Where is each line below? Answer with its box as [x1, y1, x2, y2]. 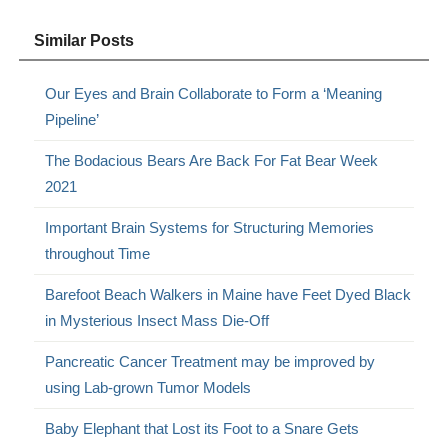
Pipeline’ [45, 111, 100, 129]
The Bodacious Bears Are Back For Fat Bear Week [45, 152, 379, 170]
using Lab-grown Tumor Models [45, 379, 252, 397]
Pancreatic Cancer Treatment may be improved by [45, 353, 376, 371]
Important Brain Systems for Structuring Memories [45, 219, 375, 237]
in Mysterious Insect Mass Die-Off [45, 312, 270, 330]
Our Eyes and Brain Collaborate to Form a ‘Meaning [45, 85, 383, 103]
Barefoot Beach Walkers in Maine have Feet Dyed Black [45, 286, 412, 304]
